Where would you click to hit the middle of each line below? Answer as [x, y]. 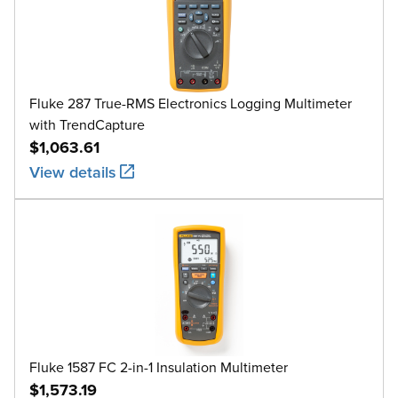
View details [73, 171]
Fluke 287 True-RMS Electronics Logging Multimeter [191, 103]
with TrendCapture [87, 124]
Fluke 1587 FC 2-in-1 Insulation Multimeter [159, 366]
